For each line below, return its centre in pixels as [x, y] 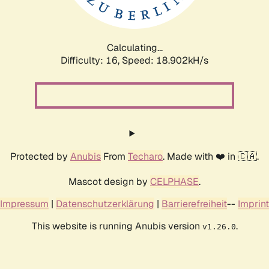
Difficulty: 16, [91, 60]
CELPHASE [174, 181]
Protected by [40, 156]
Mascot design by [109, 181]
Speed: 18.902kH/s [165, 60]
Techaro [145, 156]
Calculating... [134, 47]
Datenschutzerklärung [105, 204]
